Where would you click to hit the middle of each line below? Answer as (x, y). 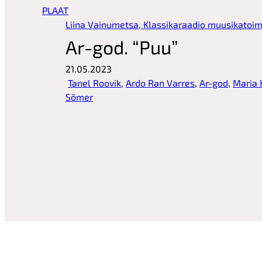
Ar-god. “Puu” (122, 47)
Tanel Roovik (94, 83)
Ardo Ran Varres (160, 83)
